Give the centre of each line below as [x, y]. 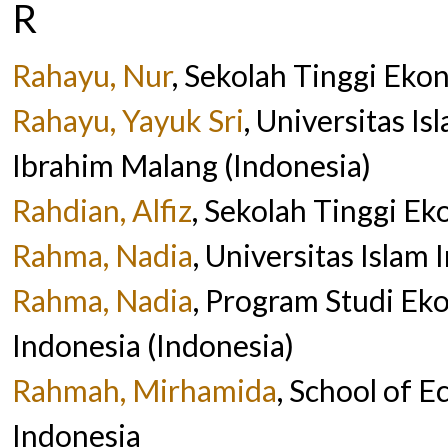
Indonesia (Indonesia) [153, 345]
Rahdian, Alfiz [102, 210]
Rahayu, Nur [92, 75]
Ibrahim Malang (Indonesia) [191, 165]
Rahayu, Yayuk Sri [128, 120]
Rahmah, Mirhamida [144, 390]
